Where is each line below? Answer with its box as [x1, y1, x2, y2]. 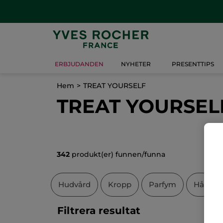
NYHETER [121, 60, 151, 68]
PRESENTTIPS [171, 60, 214, 68]
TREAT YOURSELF [83, 81, 146, 90]
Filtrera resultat [57, 204, 140, 217]
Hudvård [58, 179, 91, 189]
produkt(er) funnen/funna [70, 149, 165, 159]
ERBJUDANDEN [55, 60, 104, 68]
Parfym [149, 179, 176, 189]
